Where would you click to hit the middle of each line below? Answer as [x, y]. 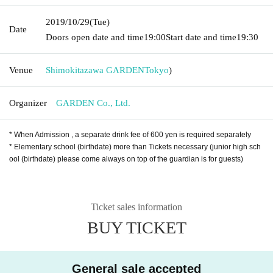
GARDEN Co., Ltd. [93, 103]
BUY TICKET [136, 227]
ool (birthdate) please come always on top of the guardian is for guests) [126, 159]
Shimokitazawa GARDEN [95, 70]
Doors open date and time [95, 37]
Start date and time [201, 37]
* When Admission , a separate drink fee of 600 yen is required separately [130, 134]
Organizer [28, 103]
